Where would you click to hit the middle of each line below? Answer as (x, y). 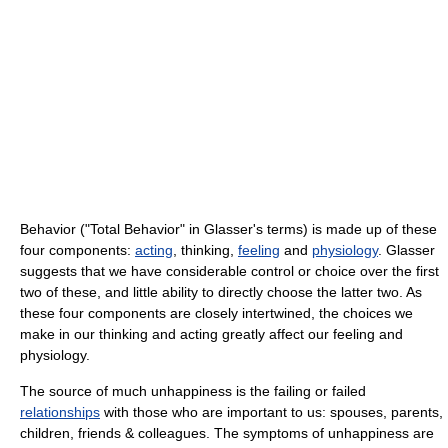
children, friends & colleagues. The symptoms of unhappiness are (227, 433)
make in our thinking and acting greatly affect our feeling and (211, 334)
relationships (60, 412)
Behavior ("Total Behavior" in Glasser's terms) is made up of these (228, 229)
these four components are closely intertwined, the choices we (216, 313)
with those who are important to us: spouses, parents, (271, 412)
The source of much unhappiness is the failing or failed (193, 391)
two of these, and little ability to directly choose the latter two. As (221, 292)
